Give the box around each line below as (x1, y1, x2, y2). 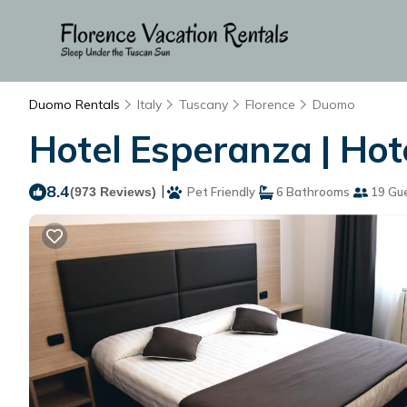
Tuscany (179, 96, 228, 113)
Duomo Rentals (29, 96, 124, 113)
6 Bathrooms (273, 184, 350, 199)
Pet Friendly (182, 184, 255, 199)
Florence (245, 96, 295, 113)
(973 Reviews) (70, 184, 156, 199)
